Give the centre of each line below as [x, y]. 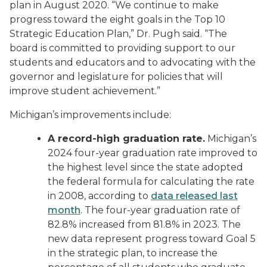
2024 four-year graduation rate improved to [153, 153]
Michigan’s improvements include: [90, 115]
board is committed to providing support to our [122, 48]
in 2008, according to [99, 196]
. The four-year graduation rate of [160, 210]
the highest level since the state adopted [145, 167]
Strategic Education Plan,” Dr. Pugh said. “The [118, 34]
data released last [194, 196]
